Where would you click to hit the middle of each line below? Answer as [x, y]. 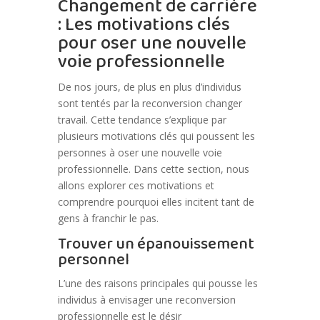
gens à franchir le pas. [108, 219]
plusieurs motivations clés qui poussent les [156, 136]
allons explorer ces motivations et [136, 186]
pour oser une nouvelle [152, 44]
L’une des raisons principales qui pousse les [157, 284]
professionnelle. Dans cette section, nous [153, 169]
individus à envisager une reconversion [146, 300]
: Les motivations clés [144, 25]
